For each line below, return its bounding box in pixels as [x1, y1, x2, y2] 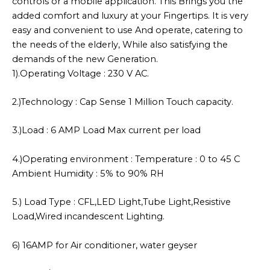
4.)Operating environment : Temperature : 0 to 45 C [12, 153, 240, 165]
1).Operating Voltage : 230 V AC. [12, 67, 149, 79]
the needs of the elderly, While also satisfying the [12, 39, 228, 50]
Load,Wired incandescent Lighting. [12, 211, 165, 222]
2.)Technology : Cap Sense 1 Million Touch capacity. [12, 96, 233, 108]
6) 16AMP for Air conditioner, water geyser [12, 239, 197, 251]
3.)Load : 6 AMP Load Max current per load [12, 125, 201, 136]
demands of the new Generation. [12, 53, 158, 64]
